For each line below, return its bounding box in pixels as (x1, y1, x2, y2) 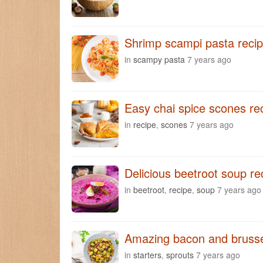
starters (133, 248, 161, 261)
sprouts (166, 248, 194, 261)
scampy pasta (133, 53, 185, 65)
